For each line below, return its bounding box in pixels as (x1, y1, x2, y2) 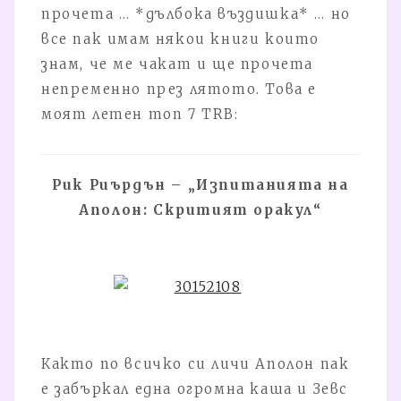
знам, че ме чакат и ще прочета (41, 55, 314, 73)
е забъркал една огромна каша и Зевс (41, 380, 349, 397)
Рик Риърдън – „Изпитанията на (52, 175, 349, 193)
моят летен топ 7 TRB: (41, 105, 239, 123)
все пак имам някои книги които (41, 30, 320, 47)
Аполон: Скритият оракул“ (79, 200, 322, 218)
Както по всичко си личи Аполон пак (41, 354, 350, 372)
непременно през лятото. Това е (41, 80, 318, 98)
